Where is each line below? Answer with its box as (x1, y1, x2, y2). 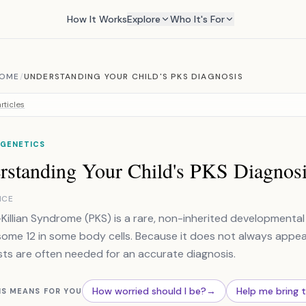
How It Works (66, 13, 127, 25)
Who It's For (169, 13, 225, 25)
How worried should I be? (92, 285, 207, 297)
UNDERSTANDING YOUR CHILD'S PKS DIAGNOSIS (23, 71, 243, 82)
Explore (126, 13, 161, 25)
